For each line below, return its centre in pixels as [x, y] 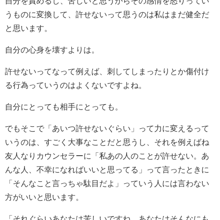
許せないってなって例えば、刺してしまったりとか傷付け [107, 71]
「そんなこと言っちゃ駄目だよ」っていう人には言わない [107, 183]
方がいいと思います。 [44, 197]
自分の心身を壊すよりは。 [52, 49]
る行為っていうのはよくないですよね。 [76, 85]
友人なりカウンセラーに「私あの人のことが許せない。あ [107, 155]
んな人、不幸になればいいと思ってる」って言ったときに [107, 169]
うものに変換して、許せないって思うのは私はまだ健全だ [107, 14]
